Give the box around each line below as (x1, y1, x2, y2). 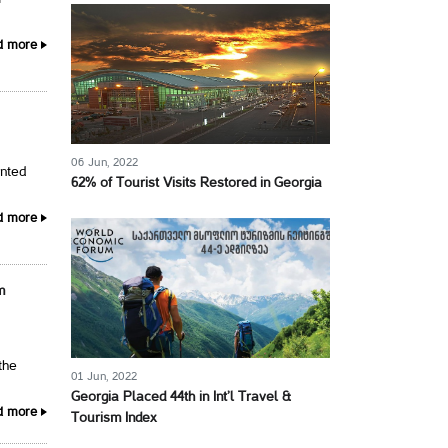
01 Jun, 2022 (71, 371, 137, 382)
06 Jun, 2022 (71, 157, 138, 168)
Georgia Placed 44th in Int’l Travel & (71, 391, 291, 404)
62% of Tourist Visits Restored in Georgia (71, 177, 322, 190)
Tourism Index (71, 412, 156, 425)
